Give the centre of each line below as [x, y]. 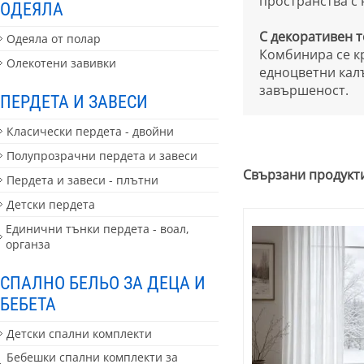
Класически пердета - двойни [90, 132]
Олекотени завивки [61, 63]
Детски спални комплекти [79, 333]
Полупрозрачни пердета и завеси [102, 155]
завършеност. [303, 90]
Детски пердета [51, 204]
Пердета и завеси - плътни [82, 180]
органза [28, 244]
